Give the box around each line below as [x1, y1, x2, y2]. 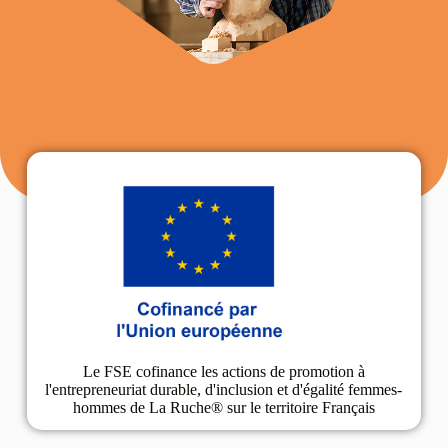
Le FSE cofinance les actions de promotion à [82, 362, 365, 380]
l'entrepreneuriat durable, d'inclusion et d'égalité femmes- [45, 380, 403, 398]
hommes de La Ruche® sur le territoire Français [72, 398, 375, 416]
